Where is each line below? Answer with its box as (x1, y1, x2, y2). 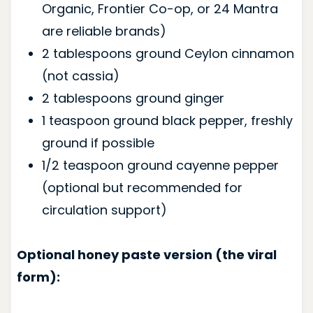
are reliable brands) (41, 22, 166, 40)
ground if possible (41, 133, 154, 152)
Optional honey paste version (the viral (16, 245, 277, 263)
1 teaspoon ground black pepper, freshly (41, 111, 293, 129)
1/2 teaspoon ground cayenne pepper (41, 156, 279, 174)
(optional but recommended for (41, 178, 242, 196)
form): (16, 268, 60, 286)
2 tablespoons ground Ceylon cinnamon (41, 44, 294, 62)
